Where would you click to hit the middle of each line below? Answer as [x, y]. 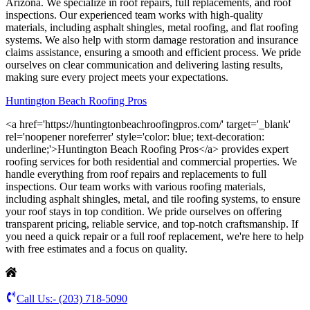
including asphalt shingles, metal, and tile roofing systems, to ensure [153, 199]
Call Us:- [38, 299]
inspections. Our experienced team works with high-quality [134, 15]
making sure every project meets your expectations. [117, 77]
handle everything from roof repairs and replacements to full [136, 174]
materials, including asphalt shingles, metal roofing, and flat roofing [152, 28]
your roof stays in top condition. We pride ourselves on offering [144, 212]
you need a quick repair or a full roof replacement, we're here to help [155, 237]
